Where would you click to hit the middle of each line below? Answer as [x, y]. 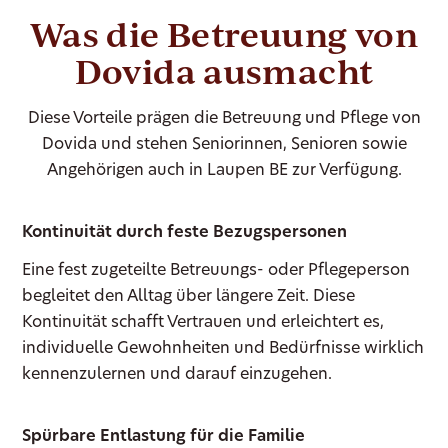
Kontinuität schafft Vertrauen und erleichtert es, [203, 322]
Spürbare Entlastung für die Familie [164, 436]
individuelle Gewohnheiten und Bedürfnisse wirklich [223, 348]
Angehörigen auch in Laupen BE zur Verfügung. [224, 170]
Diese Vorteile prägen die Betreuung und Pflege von [224, 118]
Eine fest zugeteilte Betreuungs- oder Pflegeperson [216, 270]
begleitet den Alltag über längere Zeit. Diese [189, 296]
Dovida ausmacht [224, 70]
